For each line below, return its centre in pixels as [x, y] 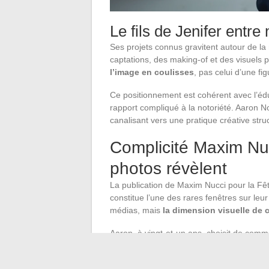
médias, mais [136, 210]
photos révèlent [168, 168]
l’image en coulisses [152, 72]
